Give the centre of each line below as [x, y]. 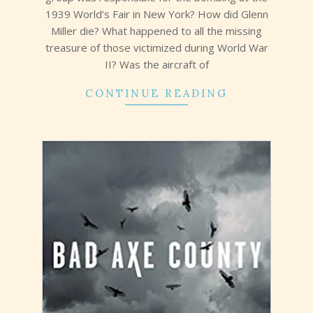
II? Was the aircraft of [156, 64]
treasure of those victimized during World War [156, 47]
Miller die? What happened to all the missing [156, 30]
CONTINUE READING [156, 93]
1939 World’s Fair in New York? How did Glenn [156, 14]
